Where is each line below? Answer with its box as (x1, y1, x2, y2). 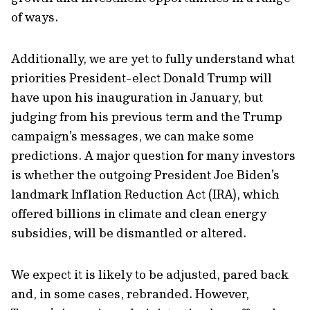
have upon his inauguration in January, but (11, 89, 263, 105)
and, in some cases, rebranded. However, (11, 286, 249, 302)
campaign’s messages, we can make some (11, 128, 254, 144)
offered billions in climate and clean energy (11, 206, 266, 221)
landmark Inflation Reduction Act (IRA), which (11, 186, 280, 202)
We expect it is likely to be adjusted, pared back (11, 266, 289, 282)
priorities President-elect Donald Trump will (11, 70, 272, 86)
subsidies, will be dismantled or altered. (11, 225, 246, 241)
